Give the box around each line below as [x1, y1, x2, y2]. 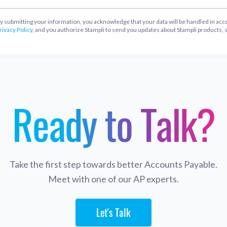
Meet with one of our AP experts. [48, 173, 179, 184]
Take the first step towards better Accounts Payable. [10, 159, 217, 170]
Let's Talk [96, 205, 131, 220]
